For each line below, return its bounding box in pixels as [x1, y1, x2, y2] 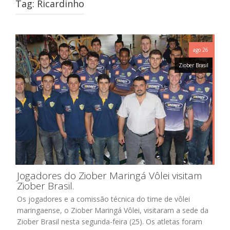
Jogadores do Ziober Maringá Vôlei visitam [17, 168, 202, 182]
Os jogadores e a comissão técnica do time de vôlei [17, 194, 190, 204]
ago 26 [193, 46, 208, 53]
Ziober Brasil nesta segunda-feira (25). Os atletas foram [17, 216, 202, 226]
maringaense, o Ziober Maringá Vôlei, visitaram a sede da [17, 205, 208, 215]
